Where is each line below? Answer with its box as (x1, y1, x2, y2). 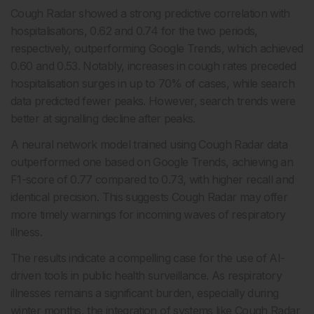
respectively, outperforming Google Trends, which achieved (11, 41, 303, 55)
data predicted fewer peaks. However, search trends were (11, 94, 296, 108)
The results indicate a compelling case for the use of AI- (11, 251, 285, 265)
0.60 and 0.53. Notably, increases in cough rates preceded (11, 59, 296, 73)
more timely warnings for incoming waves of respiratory (11, 207, 286, 221)
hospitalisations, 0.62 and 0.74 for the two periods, (11, 24, 258, 38)
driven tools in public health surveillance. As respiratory (11, 268, 282, 282)
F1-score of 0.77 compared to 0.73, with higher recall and (11, 172, 294, 186)
